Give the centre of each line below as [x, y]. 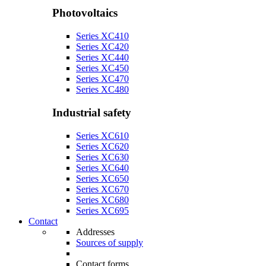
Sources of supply [110, 242]
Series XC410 [102, 36]
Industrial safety [92, 112]
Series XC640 [102, 167]
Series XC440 [102, 58]
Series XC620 [102, 146]
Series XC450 [102, 68]
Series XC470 [102, 79]
